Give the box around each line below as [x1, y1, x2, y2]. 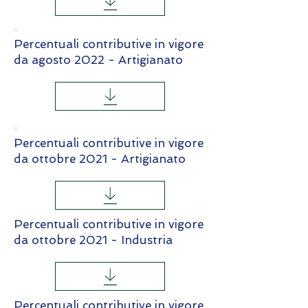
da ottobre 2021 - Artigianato [14, 152, 186, 166]
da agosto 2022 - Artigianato [14, 53, 183, 67]
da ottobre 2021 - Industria [14, 233, 173, 247]
